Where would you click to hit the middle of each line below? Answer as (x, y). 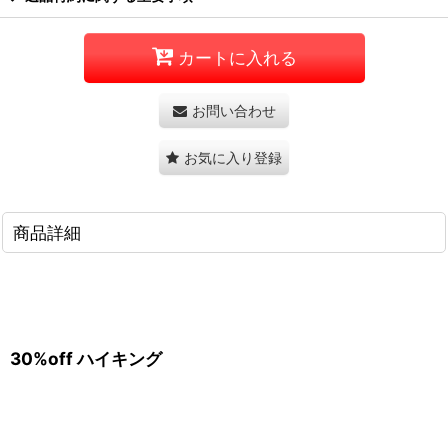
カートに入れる (237, 58)
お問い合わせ (233, 110)
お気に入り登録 (233, 157)
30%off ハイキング (88, 358)
